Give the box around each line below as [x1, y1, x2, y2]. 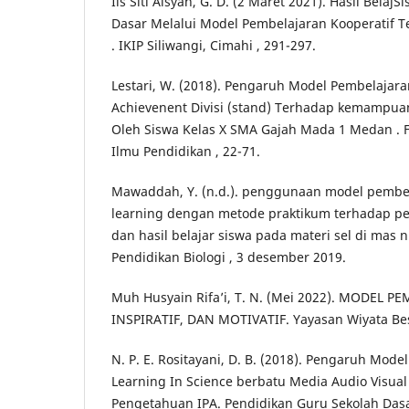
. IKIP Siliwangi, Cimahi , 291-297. [111, 36, 316, 54]
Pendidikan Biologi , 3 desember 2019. [111, 247, 346, 266]
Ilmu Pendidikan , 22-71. [111, 142, 260, 160]
